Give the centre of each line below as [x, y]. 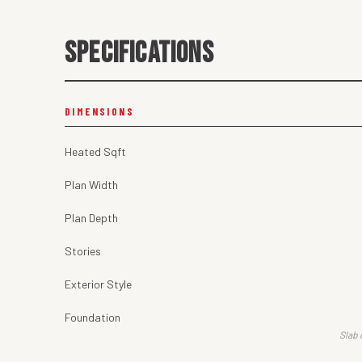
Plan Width [91, 185]
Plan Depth [91, 218]
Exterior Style [98, 284]
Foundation [93, 318]
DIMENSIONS [99, 112]
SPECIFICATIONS [139, 54]
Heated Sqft [95, 152]
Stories [83, 251]
